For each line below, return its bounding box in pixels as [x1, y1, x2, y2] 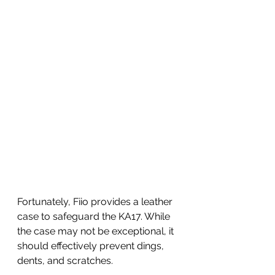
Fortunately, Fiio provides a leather [17, 196, 175, 208]
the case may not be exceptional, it [17, 225, 176, 238]
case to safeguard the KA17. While [17, 211, 172, 223]
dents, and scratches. [17, 255, 115, 267]
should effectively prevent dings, [17, 240, 166, 252]
